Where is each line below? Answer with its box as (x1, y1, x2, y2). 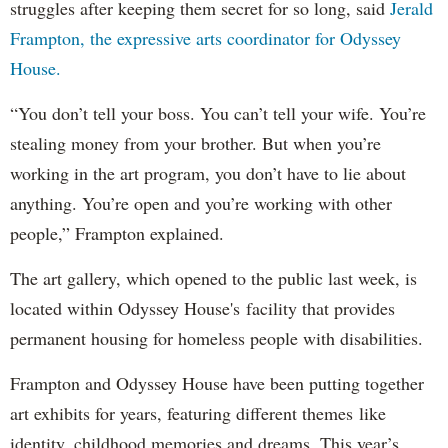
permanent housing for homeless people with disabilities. (10, 326, 423, 351)
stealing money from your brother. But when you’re (10, 131, 381, 156)
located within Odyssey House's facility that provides (10, 296, 395, 321)
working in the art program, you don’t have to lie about (10, 161, 406, 186)
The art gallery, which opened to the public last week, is (10, 266, 417, 291)
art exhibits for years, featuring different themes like (10, 401, 386, 426)
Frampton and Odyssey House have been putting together (10, 371, 424, 396)
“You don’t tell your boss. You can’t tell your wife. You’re (10, 101, 426, 126)
